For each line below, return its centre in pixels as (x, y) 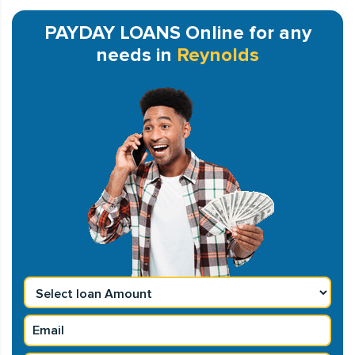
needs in (136, 55)
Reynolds (218, 55)
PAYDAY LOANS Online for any (177, 33)
